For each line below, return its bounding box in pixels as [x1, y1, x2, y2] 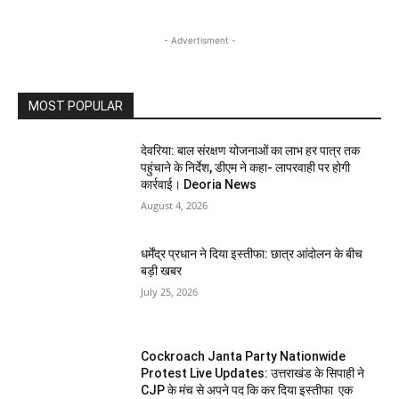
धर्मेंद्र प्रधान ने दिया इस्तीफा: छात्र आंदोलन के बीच [141, 246, 363, 261]
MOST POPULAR [28, 99, 123, 114]
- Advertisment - [163, 35, 236, 46]
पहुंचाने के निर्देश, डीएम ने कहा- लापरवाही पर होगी [141, 160, 351, 175]
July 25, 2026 [141, 284, 199, 298]
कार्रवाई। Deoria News [141, 177, 257, 192]
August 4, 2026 [141, 199, 208, 213]
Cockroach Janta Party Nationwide [141, 349, 346, 364]
